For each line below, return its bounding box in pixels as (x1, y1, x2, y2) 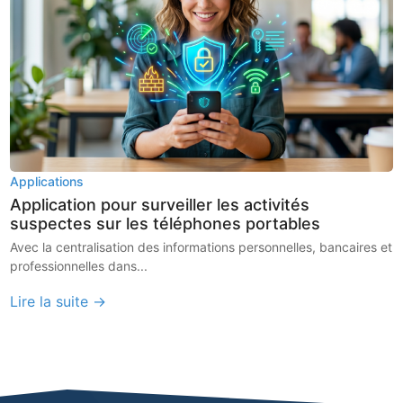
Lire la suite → (10, 292, 107, 310)
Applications (10, 174, 85, 189)
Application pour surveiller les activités (10, 195, 310, 214)
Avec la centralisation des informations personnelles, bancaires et (10, 239, 393, 255)
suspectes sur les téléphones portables (10, 214, 321, 233)
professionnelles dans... (10, 258, 148, 273)
